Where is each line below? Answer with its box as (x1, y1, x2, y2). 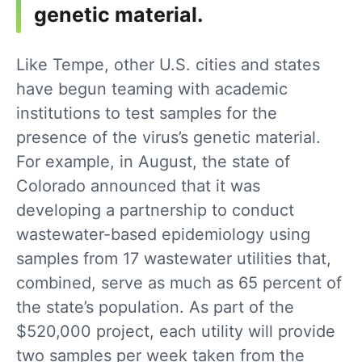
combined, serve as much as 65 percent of (16, 273, 342, 293)
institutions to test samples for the (16, 103, 277, 124)
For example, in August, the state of (16, 152, 290, 172)
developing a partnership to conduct (16, 200, 294, 221)
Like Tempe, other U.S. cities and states (16, 55, 320, 75)
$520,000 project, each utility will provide (16, 322, 335, 342)
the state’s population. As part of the (16, 297, 294, 318)
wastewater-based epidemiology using (16, 225, 310, 245)
